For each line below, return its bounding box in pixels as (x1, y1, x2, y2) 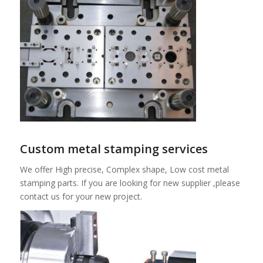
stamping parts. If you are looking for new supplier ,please (19, 177, 240, 189)
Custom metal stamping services (19, 141, 208, 157)
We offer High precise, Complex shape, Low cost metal (19, 164, 229, 176)
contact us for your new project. (19, 191, 142, 203)
